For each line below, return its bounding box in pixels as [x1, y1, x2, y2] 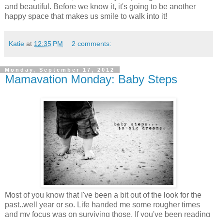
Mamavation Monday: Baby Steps [5, 72, 177, 86]
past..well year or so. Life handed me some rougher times [5, 200, 200, 209]
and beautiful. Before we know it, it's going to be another [5, 2, 196, 11]
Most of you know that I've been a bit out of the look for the [5, 190, 201, 199]
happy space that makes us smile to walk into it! [5, 12, 167, 20]
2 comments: [72, 39, 112, 47]
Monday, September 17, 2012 [5, 66, 115, 73]
